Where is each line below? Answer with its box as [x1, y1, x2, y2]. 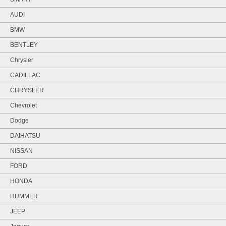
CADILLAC [10, 72, 40, 79]
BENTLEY [10, 41, 38, 49]
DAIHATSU [10, 132, 40, 140]
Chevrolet [10, 102, 37, 109]
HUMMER [10, 193, 38, 200]
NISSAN [10, 147, 33, 155]
